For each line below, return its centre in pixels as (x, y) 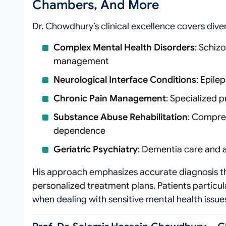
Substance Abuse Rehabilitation (121, 117)
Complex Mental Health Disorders (124, 47)
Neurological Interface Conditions (125, 80)
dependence (79, 131)
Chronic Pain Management (110, 98)
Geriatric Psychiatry (96, 149)
